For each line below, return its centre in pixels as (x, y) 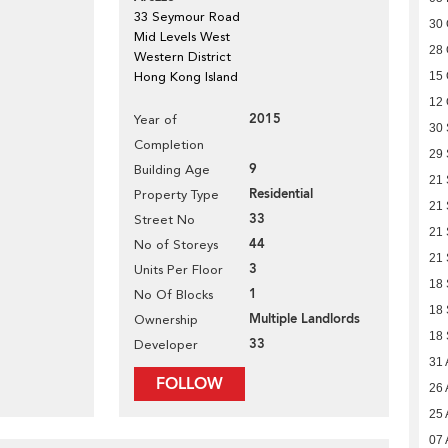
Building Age (172, 169)
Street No (164, 219)
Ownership (166, 319)
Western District (182, 56)
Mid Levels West (182, 36)
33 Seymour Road (187, 16)
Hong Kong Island (186, 76)
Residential (281, 194)
